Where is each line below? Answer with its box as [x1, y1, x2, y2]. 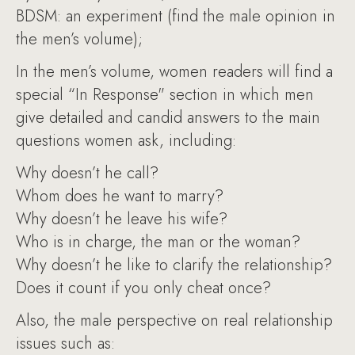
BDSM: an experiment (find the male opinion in [16, 5, 335, 28]
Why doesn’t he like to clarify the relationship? [16, 254, 332, 277]
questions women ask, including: [16, 129, 236, 152]
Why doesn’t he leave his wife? [16, 208, 227, 231]
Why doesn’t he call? [16, 162, 158, 185]
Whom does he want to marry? [16, 185, 223, 208]
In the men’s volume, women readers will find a [16, 60, 333, 83]
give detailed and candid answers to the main [16, 106, 320, 129]
